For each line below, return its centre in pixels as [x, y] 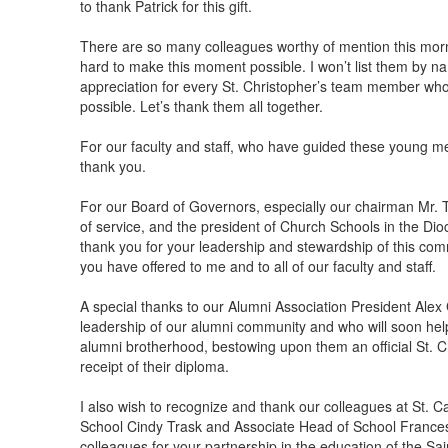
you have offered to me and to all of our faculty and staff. [257, 265]
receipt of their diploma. [154, 365]
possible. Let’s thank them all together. [203, 105]
